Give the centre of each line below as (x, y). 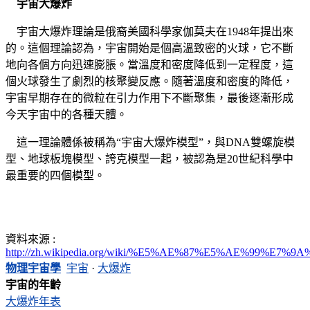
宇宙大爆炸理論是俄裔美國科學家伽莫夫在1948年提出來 (149, 31)
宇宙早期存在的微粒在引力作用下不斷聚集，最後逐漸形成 (149, 98)
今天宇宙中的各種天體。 (66, 114)
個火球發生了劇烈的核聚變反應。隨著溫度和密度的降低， (149, 81)
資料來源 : (30, 239)
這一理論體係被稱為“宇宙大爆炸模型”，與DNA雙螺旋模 (150, 142)
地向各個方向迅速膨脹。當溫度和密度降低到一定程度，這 (149, 64)
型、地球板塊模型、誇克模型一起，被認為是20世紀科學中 (149, 158)
